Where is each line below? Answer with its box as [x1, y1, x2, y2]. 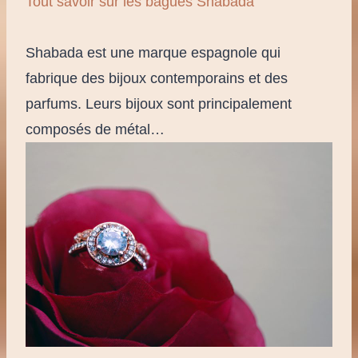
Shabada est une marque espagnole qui [26, 44, 280, 61]
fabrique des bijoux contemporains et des [26, 70, 288, 86]
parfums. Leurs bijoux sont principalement [26, 95, 292, 112]
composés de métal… [26, 121, 165, 137]
